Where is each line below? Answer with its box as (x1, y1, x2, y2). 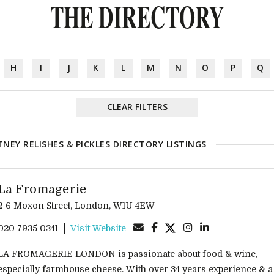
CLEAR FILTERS (106, 101, 168, 113)
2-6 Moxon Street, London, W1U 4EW (113, 201, 155, 210)
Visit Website (70, 223, 126, 233)
